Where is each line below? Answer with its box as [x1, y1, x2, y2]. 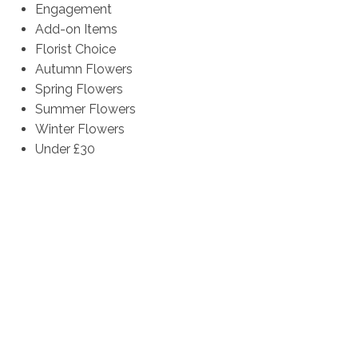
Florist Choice [35, 42, 117, 58]
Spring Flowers [35, 82, 124, 97]
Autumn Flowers [35, 62, 133, 78]
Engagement [35, 2, 113, 18]
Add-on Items [35, 22, 118, 38]
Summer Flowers [35, 101, 137, 117]
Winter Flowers [35, 121, 125, 137]
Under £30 [35, 141, 96, 157]
